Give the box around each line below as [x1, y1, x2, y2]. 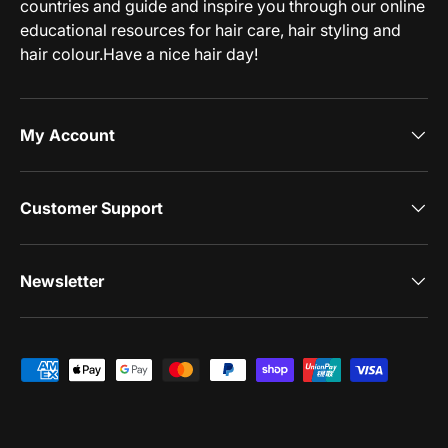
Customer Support [20, 197, 163, 218]
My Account [20, 124, 115, 145]
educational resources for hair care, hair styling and [20, 19, 401, 40]
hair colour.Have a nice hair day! [20, 43, 258, 64]
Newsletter [20, 270, 104, 291]
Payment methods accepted [19, 358, 227, 379]
